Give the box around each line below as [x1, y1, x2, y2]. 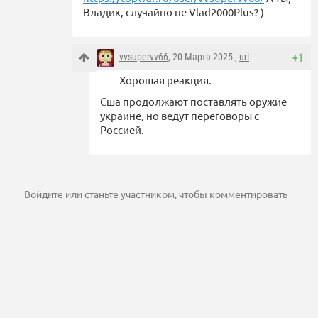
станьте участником [84, 187, 175, 201]
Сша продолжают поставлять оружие [100, 94, 287, 109]
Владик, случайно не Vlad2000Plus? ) [83, 5, 264, 19]
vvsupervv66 [119, 51, 168, 63]
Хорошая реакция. [119, 73, 214, 87]
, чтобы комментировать [174, 187, 287, 201]
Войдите [23, 187, 63, 201]
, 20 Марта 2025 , [168, 51, 239, 63]
